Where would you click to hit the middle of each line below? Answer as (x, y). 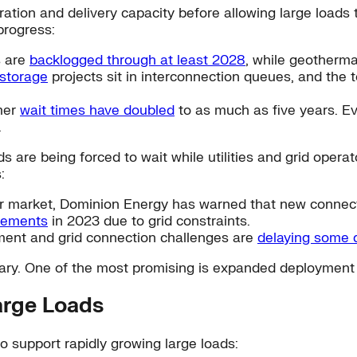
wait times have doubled (97, 110)
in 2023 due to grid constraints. (149, 221)
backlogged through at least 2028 (137, 60)
